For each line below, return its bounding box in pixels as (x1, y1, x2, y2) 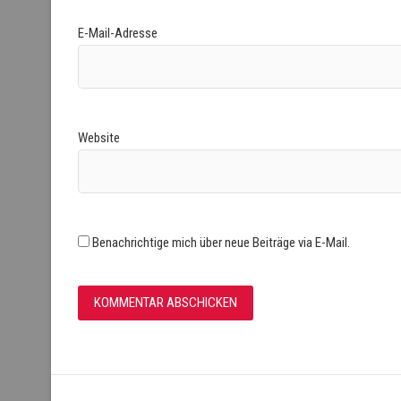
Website (78, 129, 120, 146)
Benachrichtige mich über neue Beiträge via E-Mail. (92, 235, 350, 252)
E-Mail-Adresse (78, 25, 158, 42)
